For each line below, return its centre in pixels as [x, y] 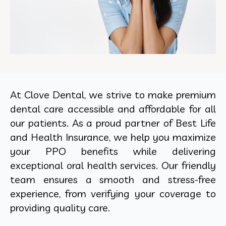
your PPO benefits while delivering [113, 151]
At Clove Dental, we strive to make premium [113, 94]
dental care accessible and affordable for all [113, 108]
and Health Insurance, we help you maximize [113, 137]
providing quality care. [60, 207]
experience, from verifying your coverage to [113, 193]
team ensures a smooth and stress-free [113, 179]
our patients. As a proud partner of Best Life [113, 123]
